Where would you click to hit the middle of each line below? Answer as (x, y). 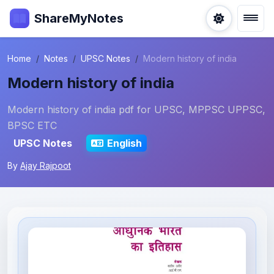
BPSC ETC (32, 125)
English (124, 143)
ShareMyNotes (79, 18)
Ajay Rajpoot (46, 165)
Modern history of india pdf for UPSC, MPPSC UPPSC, (136, 109)
